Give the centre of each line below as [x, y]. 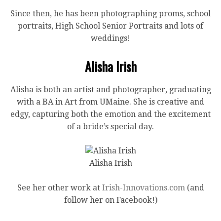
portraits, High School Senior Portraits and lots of [110, 26]
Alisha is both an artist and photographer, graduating [110, 90]
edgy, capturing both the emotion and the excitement [110, 114]
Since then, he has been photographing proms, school [110, 14]
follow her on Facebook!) [110, 200]
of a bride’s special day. [110, 127]
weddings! [110, 38]
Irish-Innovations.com [143, 188]
